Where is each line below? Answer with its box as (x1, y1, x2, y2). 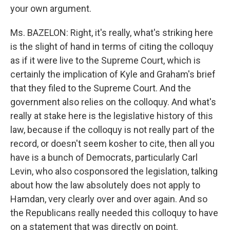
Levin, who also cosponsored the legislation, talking (10, 166, 218, 177)
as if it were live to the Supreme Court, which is (10, 55, 201, 66)
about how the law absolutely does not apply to (10, 180, 200, 190)
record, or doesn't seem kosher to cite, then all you (10, 138, 215, 149)
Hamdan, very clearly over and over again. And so (10, 194, 207, 204)
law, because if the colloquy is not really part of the (10, 124, 215, 135)
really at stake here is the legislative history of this (10, 110, 213, 121)
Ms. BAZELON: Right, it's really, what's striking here (10, 27, 213, 38)
